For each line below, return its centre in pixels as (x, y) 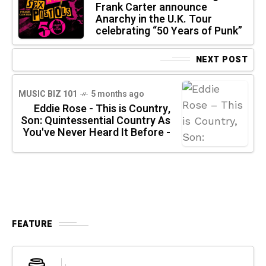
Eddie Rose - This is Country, (102, 109)
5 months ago (118, 94)
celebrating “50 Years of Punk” (169, 31)
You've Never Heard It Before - (97, 132)
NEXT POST (221, 59)
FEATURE (32, 224)
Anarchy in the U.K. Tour (154, 19)
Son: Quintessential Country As (96, 121)
